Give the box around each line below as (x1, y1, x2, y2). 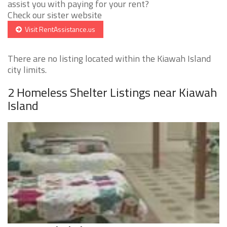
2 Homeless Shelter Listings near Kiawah (8, 83, 217, 102)
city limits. (8, 63, 47, 77)
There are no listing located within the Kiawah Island (8, 52, 211, 66)
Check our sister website (8, 8, 102, 22)
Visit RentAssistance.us (22, 24, 95, 35)
